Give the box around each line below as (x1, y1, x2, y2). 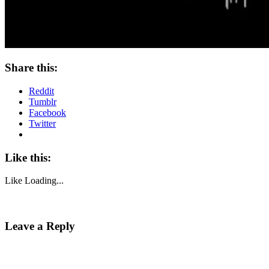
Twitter (29, 118, 56, 129)
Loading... (25, 175, 64, 186)
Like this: (5, 151, 51, 164)
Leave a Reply (5, 220, 75, 233)
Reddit (29, 86, 54, 97)
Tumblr (29, 97, 56, 107)
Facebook (29, 107, 66, 118)
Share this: (5, 61, 58, 74)
